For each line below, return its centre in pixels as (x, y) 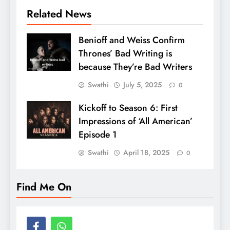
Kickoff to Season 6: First (128, 108)
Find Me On (44, 187)
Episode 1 (98, 135)
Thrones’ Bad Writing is (125, 54)
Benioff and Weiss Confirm (132, 40)
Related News (59, 14)
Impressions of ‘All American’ (136, 121)
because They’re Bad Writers (135, 67)
